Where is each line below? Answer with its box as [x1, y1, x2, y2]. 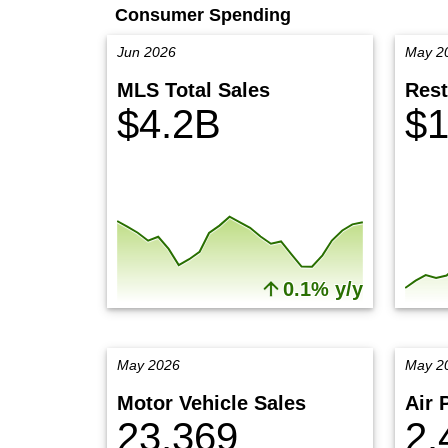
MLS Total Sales [117, 79, 270, 101]
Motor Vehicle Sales [117, 392, 306, 414]
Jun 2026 [117, 44, 176, 60]
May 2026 [117, 357, 180, 373]
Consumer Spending [115, 5, 291, 25]
